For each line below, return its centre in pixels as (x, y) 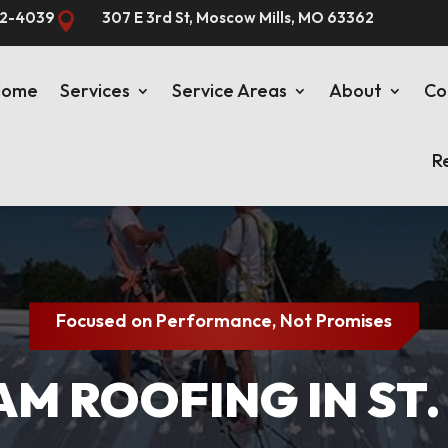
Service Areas (229, 90)
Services (94, 90)
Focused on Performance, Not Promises (224, 321)
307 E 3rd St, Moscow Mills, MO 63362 (238, 17)
